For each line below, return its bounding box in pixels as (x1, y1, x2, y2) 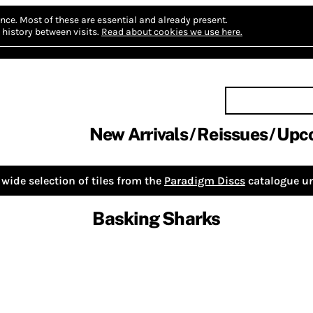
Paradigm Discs (164, 174, 245, 187)
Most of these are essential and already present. (20, 14, 228, 26)
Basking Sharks (92, 208, 221, 230)
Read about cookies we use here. (101, 26, 242, 38)
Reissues (197, 124, 268, 145)
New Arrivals (89, 124, 188, 145)
